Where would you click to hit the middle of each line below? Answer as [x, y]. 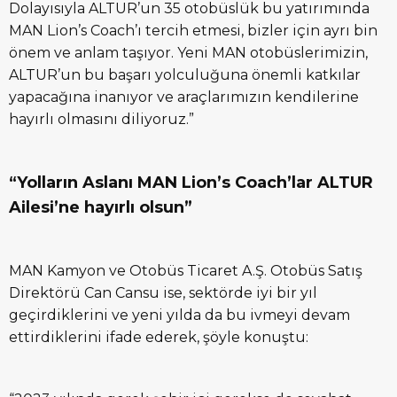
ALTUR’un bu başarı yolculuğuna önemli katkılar [185, 75]
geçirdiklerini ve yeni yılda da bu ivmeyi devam [179, 315]
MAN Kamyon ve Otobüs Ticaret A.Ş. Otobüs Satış [186, 271]
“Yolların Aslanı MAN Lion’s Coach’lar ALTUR [191, 183]
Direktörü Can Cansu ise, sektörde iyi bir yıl [163, 293]
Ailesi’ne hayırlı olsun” [101, 208]
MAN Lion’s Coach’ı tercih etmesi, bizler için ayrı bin [193, 31]
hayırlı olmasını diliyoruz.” [101, 120]
